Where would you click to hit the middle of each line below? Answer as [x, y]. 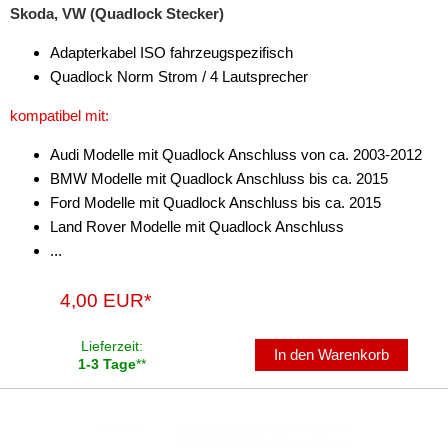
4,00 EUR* [105, 300]
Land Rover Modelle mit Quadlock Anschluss [197, 226]
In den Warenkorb [332, 354]
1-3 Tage [107, 363]
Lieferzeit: [112, 345]
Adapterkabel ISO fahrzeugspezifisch [171, 52]
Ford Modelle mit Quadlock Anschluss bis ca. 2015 [215, 202]
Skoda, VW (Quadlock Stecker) [117, 13]
